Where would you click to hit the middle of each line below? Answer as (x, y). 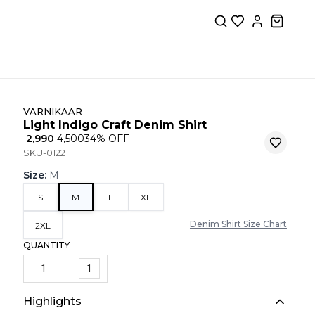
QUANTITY (46, 245)
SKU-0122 (44, 153)
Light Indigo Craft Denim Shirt (115, 125)
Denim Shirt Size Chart (238, 224)
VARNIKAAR (52, 111)
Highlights (52, 301)
